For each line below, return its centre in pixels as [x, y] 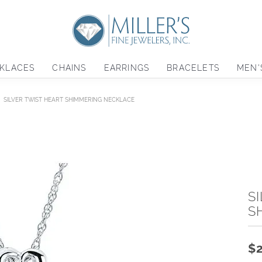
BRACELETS [193, 68]
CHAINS [69, 68]
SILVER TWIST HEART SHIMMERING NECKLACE [69, 100]
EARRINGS [127, 68]
